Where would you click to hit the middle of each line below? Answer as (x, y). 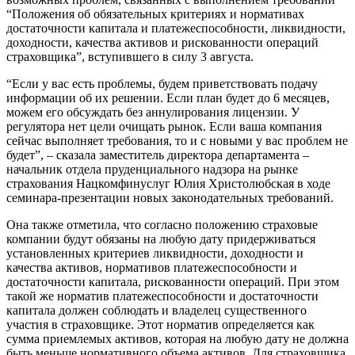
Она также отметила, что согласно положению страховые (162, 224)
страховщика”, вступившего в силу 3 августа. (130, 56)
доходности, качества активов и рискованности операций (162, 42)
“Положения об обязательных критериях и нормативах (155, 13)
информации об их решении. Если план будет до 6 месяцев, (168, 97)
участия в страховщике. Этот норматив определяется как (160, 324)
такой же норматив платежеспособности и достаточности (162, 296)
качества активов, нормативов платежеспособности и (152, 267)
